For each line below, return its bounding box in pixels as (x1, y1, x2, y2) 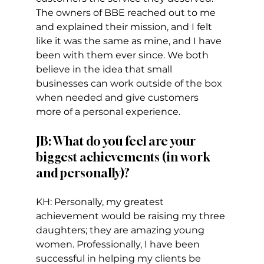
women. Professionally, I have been (35, 239, 202, 250)
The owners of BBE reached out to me (35, 7, 218, 19)
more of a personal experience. (35, 106, 187, 118)
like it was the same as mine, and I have (35, 35, 224, 47)
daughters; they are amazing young (35, 225, 207, 236)
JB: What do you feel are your (35, 134, 198, 149)
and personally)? (35, 166, 134, 181)
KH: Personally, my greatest (35, 196, 166, 208)
